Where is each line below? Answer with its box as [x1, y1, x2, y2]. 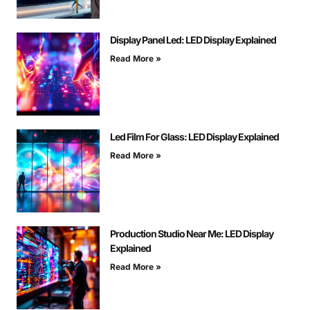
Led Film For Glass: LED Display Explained [110, 131, 279, 143]
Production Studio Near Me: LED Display [110, 228, 273, 240]
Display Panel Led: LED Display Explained [110, 34, 276, 46]
